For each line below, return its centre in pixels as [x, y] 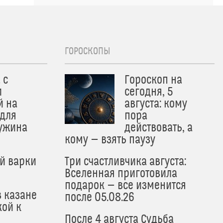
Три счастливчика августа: [125, 162]
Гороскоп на [153, 80]
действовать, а [159, 128]
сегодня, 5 [149, 92]
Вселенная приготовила [121, 174]
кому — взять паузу [110, 140]
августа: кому [156, 104]
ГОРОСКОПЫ [88, 51]
